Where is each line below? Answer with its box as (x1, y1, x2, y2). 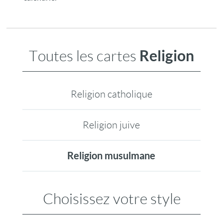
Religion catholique (70, 88, 152, 100)
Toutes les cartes (29, 47, 139, 64)
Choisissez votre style (42, 190, 181, 207)
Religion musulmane (67, 149, 156, 161)
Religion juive (83, 119, 140, 130)
